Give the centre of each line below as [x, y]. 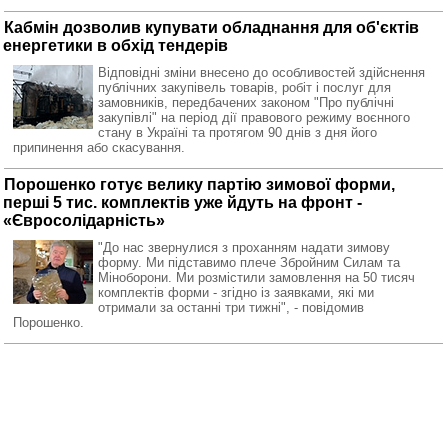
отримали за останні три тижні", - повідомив [231, 307]
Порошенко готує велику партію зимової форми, [199, 184]
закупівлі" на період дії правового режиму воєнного [254, 117]
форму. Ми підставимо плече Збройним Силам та [249, 262]
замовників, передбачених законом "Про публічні [246, 102]
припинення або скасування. [99, 147]
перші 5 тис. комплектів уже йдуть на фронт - [182, 202]
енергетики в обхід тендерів [115, 45]
